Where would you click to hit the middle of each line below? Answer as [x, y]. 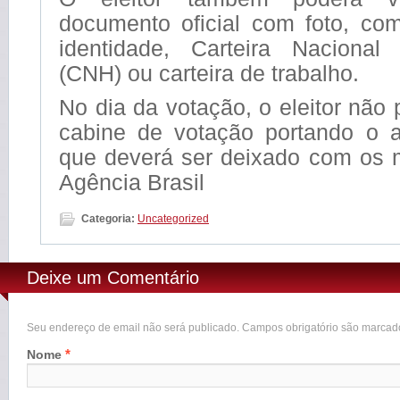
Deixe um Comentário [113, 277]
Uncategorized [173, 218]
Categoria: [108, 218]
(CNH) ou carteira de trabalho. [209, 73]
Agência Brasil [132, 182]
